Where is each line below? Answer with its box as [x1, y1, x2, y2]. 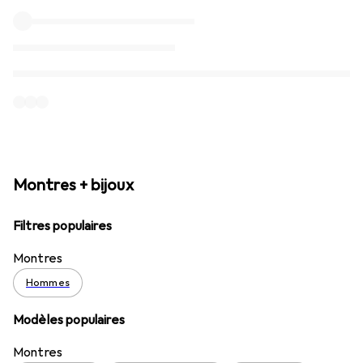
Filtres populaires [13, 217, 112, 234]
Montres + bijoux [13, 174, 134, 195]
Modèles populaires [13, 311, 125, 328]
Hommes [26, 275, 70, 289]
